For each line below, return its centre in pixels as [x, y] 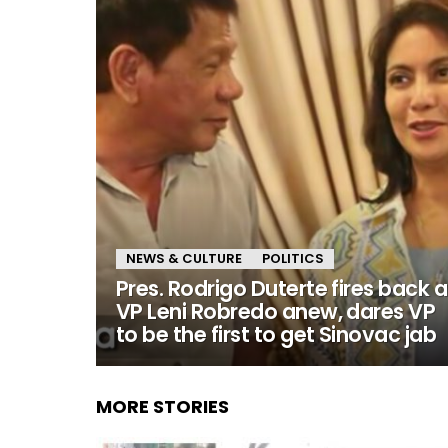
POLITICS [293, 258]
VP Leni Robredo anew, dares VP [276, 311]
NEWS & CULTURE [184, 258]
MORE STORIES [162, 406]
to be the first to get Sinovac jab [276, 334]
